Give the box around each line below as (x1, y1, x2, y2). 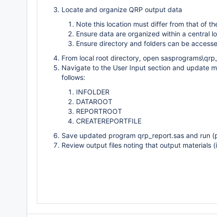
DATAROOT (76, 97, 112, 106)
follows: (62, 73, 85, 81)
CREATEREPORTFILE (76, 117, 141, 125)
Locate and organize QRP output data (62, 5, 182, 14)
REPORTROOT (76, 107, 122, 115)
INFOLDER (76, 88, 109, 96)
